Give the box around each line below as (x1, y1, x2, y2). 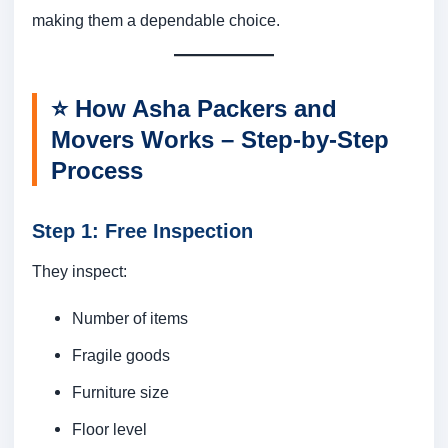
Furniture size (72, 383, 169, 402)
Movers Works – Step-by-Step (51, 126, 389, 154)
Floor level (72, 420, 147, 439)
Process (51, 157, 143, 185)
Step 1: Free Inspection (32, 220, 253, 243)
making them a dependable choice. (32, 11, 280, 30)
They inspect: (32, 262, 127, 281)
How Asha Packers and (75, 95, 337, 123)
